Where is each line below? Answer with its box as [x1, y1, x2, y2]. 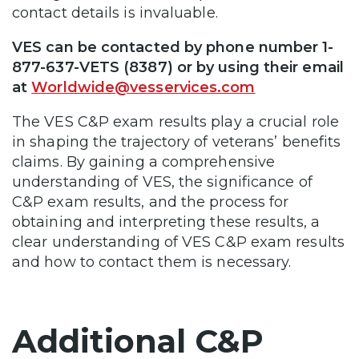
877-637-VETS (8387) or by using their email [12, 58, 344, 77]
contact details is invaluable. [12, 4, 222, 22]
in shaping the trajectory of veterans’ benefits [12, 133, 341, 151]
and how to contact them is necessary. [12, 253, 292, 272]
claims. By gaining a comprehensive [12, 153, 276, 171]
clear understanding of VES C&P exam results [12, 233, 345, 252]
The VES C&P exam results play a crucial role [12, 113, 339, 131]
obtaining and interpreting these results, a [12, 213, 320, 232]
